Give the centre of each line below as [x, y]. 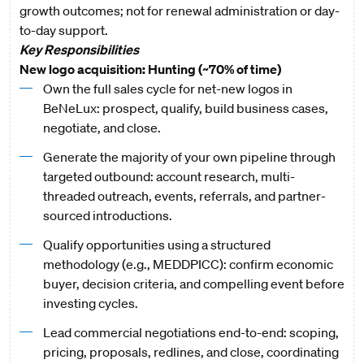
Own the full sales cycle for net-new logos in [167, 89]
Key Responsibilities [79, 50]
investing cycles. [91, 303]
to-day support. [64, 30]
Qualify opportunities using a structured [156, 245]
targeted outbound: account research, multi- [169, 176]
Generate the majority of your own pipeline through [189, 157]
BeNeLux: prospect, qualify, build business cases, [185, 108]
